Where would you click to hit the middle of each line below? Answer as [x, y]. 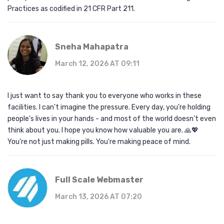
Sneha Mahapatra [92, 47]
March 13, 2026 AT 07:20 [98, 197]
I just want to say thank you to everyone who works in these [104, 96]
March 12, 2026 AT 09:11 [97, 64]
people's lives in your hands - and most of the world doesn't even [112, 119]
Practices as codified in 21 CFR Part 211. [71, 9]
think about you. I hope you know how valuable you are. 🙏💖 [103, 130]
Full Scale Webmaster [99, 180]
